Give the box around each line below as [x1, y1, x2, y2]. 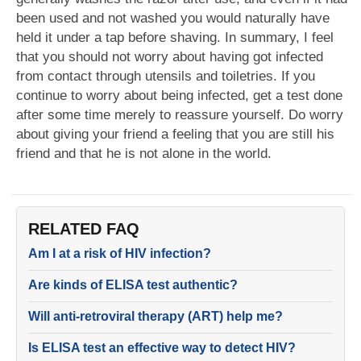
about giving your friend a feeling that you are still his [16, 127, 334, 142]
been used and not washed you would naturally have [16, 10, 330, 26]
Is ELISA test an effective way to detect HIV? [28, 341, 296, 355]
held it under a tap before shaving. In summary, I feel [16, 30, 334, 45]
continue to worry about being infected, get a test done [16, 88, 342, 103]
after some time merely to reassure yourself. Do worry [16, 107, 343, 122]
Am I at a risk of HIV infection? [28, 247, 211, 260]
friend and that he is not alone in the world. [16, 146, 272, 161]
